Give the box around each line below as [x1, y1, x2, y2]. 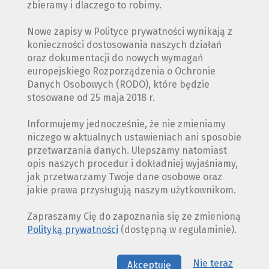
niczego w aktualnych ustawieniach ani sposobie [27, 131, 241, 143]
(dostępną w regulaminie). [118, 223, 237, 235]
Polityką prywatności [27, 223, 118, 235]
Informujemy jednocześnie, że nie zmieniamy [27, 118, 226, 130]
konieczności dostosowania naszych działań [27, 38, 222, 50]
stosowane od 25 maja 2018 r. [27, 91, 155, 103]
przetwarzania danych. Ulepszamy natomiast [27, 144, 227, 156]
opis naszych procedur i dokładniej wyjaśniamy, [27, 157, 238, 169]
